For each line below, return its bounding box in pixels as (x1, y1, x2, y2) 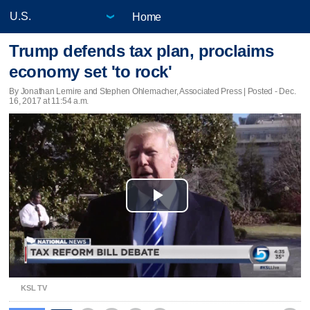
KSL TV (21, 283, 47, 292)
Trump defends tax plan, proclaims (9, 42, 274, 61)
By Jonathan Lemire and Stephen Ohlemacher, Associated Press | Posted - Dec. (9, 86, 296, 96)
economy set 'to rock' (9, 62, 172, 82)
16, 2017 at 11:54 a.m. (9, 95, 89, 106)
